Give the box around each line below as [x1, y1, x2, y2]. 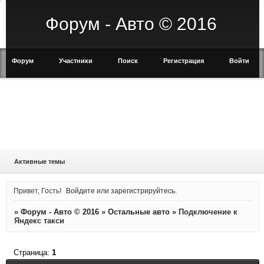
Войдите [66, 186, 95, 194]
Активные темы [14, 158, 65, 165]
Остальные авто [107, 207, 170, 217]
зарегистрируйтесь [111, 186, 176, 194]
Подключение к [178, 207, 237, 217]
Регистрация [163, 57, 204, 64]
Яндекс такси [14, 216, 64, 226]
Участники [59, 57, 93, 64]
